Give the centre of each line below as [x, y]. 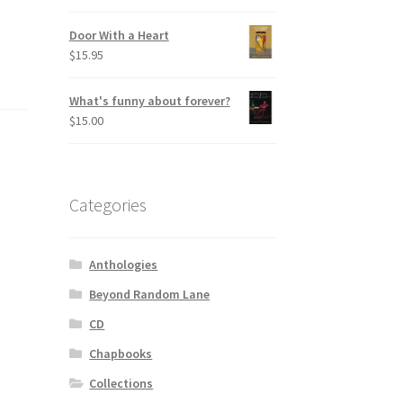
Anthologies [124, 264]
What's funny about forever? [149, 101]
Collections [121, 383]
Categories [107, 205]
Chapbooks [121, 353]
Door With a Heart [119, 36]
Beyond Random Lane [150, 294]
